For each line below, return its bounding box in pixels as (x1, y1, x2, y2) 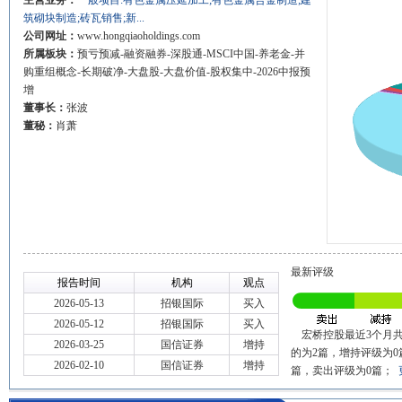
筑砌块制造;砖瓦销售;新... (23, 12, 144, 24)
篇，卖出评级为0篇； (291, 364, 398, 377)
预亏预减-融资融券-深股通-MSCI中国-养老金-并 (77, 48, 305, 60)
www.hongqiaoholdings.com (77, 30, 200, 42)
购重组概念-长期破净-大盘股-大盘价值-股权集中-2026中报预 (23, 66, 310, 78)
